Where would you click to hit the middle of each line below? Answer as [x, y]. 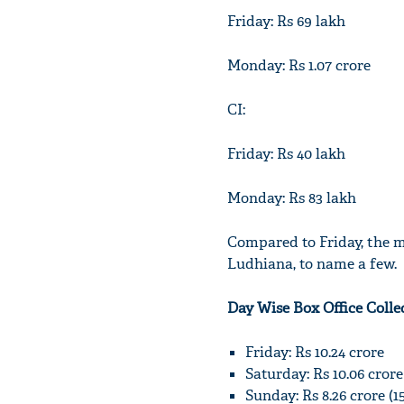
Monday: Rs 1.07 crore [299, 65]
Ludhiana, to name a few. [312, 264]
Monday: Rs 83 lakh [292, 198]
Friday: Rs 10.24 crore [315, 352]
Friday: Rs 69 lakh [286, 21]
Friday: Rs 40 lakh [286, 154]
